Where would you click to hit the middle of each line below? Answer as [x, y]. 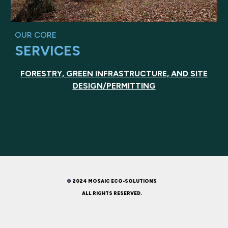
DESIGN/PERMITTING [114, 86]
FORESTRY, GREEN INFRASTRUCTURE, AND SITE [114, 74]
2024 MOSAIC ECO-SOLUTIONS [114, 181]
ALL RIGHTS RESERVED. [114, 193]
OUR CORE [36, 35]
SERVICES [48, 51]
